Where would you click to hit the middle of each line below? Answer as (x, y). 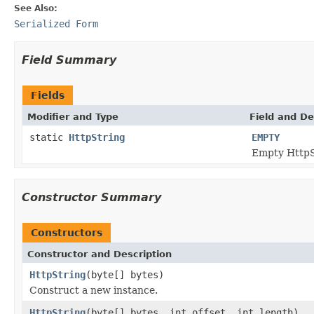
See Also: (36, 8)
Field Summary (69, 60)
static (49, 137)
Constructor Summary (91, 197)
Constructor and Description (100, 254)
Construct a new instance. (94, 290)
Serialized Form (56, 23)
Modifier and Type (73, 116)
